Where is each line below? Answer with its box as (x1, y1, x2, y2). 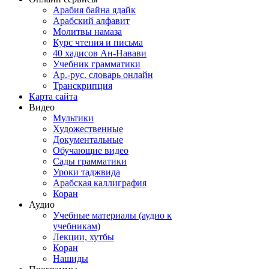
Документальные (53, 134, 123, 145)
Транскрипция (53, 80, 112, 91)
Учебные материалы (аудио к (53, 210, 172, 221)
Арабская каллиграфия (53, 178, 147, 189)
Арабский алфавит (53, 16, 130, 26)
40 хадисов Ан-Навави (53, 48, 147, 59)
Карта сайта (29, 91, 77, 102)
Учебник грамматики (53, 59, 141, 70)
